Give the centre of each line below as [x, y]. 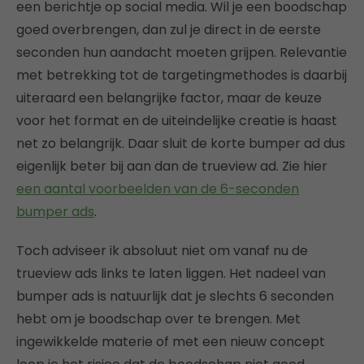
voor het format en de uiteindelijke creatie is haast [177, 120]
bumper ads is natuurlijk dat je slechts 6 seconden [175, 296]
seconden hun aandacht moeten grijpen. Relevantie [182, 52]
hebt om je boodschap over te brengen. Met [158, 318]
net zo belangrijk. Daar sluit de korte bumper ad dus [181, 143]
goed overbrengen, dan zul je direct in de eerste [169, 29]
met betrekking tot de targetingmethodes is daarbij [182, 75]
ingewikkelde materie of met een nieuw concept [171, 341]
